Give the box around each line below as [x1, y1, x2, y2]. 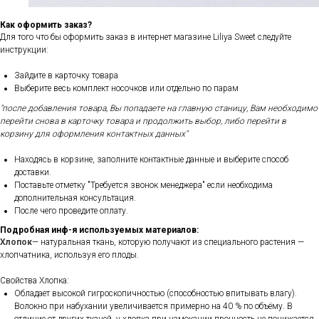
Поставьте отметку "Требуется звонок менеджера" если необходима [14, 180, 273, 191]
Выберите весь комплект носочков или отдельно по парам [14, 83, 239, 94]
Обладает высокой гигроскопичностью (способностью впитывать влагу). [14, 288, 297, 299]
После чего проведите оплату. [14, 206, 130, 216]
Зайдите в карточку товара [14, 70, 118, 81]
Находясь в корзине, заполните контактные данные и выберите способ [14, 155, 288, 165]
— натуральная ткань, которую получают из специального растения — [32, 237, 304, 248]
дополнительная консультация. [14, 193, 136, 204]
